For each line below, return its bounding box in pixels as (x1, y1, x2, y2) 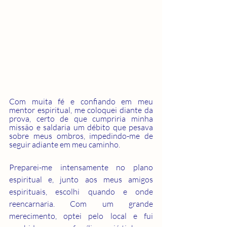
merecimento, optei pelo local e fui (9, 210, 153, 221)
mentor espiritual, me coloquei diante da (9, 104, 153, 115)
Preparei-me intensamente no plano (9, 162, 153, 172)
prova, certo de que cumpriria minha (9, 113, 153, 124)
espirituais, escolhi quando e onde (9, 186, 153, 197)
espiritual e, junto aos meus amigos (9, 174, 153, 184)
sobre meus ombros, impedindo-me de (9, 130, 153, 141)
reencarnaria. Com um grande (9, 198, 153, 209)
